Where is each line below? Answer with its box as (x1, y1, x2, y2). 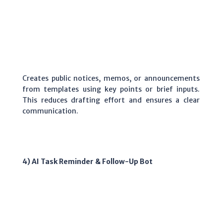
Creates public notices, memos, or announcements (22, 73, 200, 83)
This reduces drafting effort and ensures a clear (22, 95, 200, 105)
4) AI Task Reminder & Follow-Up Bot (22, 157, 153, 166)
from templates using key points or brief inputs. (22, 84, 200, 94)
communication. (22, 106, 78, 115)
